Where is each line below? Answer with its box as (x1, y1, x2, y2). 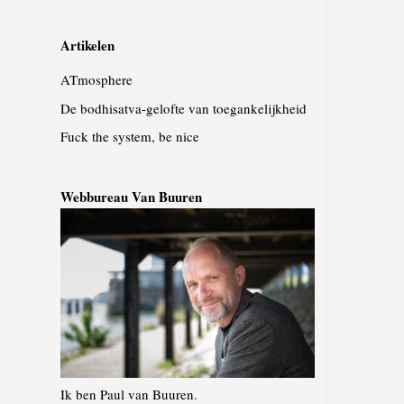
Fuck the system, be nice (60, 127, 200, 145)
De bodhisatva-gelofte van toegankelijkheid (60, 98, 308, 117)
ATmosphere (60, 70, 133, 88)
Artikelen (60, 34, 115, 55)
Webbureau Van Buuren (60, 186, 203, 207)
